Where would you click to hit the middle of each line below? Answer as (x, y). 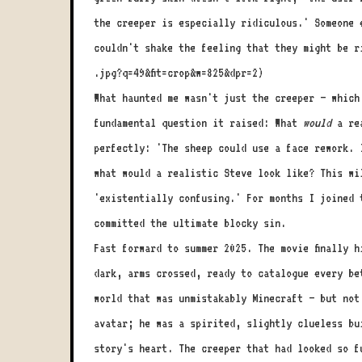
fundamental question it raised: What (198, 123)
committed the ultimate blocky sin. (190, 223)
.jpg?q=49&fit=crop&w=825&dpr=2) (179, 73)
